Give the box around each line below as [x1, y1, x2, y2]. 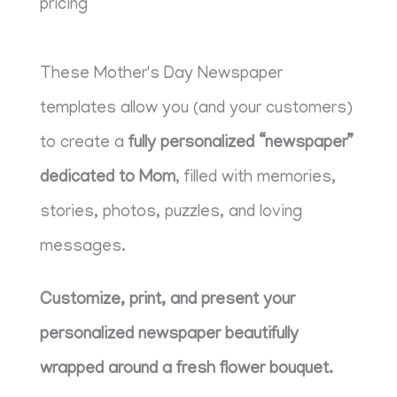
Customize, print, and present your [40, 291, 296, 310]
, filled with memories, [175, 169, 337, 189]
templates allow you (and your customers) [40, 100, 354, 120]
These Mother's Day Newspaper [40, 66, 284, 85]
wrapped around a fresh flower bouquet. [40, 360, 334, 379]
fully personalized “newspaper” [128, 135, 354, 154]
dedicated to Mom [40, 169, 176, 189]
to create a [40, 135, 129, 154]
